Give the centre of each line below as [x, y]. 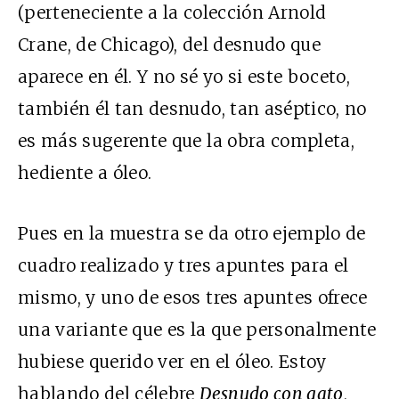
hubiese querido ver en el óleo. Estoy [172, 361]
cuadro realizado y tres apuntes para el [183, 265]
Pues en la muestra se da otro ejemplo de [192, 233]
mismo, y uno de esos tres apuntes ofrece [193, 297]
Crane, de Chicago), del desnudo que [169, 44]
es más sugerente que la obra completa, [186, 140]
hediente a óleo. [85, 172]
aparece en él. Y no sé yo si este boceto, [184, 76]
